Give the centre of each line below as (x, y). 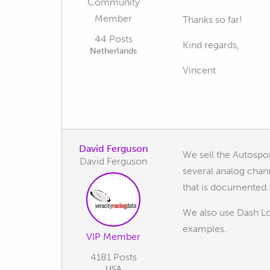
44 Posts (113, 39)
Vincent (199, 70)
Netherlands (113, 51)
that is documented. (226, 187)
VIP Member (113, 237)
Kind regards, (211, 45)
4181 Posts (113, 257)
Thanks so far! (212, 20)
